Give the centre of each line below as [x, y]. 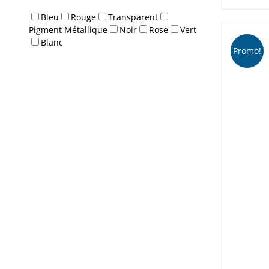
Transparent [133, 17]
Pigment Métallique [68, 29]
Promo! [247, 51]
